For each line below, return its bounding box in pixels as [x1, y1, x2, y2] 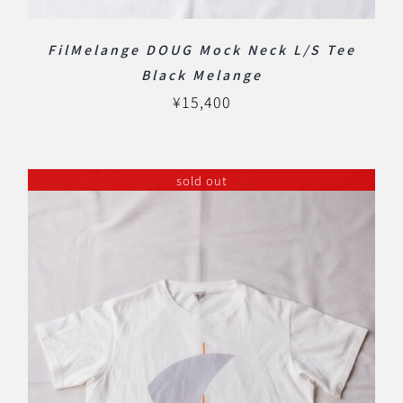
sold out [175, 171, 228, 189]
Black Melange [140, 65, 263, 84]
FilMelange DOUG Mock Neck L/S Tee [47, 40, 356, 58]
